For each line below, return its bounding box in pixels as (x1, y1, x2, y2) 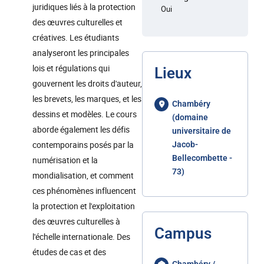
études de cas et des (32, 246, 106, 258)
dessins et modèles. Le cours (32, 108, 137, 120)
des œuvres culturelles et (32, 16, 123, 28)
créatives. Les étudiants (32, 32, 119, 43)
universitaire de (172, 126, 231, 136)
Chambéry (172, 99, 210, 108)
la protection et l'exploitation (32, 200, 135, 212)
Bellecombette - (172, 153, 232, 163)
